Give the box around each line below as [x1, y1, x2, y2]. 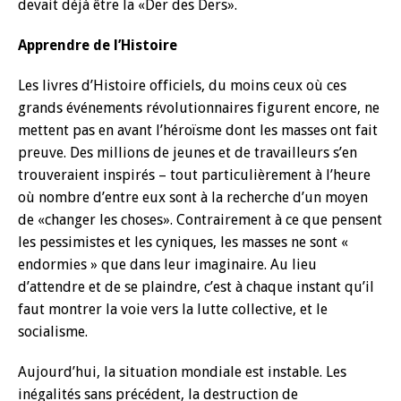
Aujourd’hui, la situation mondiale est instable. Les [18, 363, 346, 380]
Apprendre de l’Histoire [18, 37, 177, 54]
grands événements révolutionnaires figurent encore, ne [18, 99, 380, 116]
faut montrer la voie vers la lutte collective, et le [18, 301, 328, 318]
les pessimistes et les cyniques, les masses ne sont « [18, 234, 348, 251]
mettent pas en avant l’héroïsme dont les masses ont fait [18, 122, 378, 139]
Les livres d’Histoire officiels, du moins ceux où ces [18, 77, 346, 94]
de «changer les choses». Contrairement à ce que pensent [18, 211, 382, 228]
